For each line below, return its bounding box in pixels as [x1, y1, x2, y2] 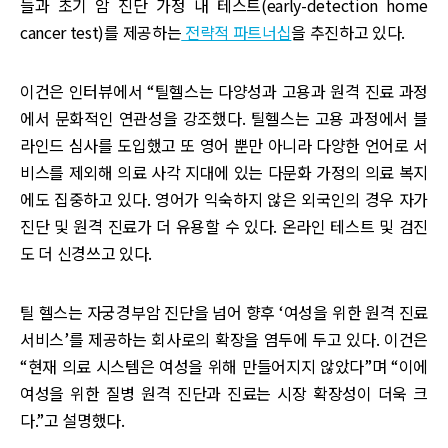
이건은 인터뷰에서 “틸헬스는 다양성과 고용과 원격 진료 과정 [20, 78, 428, 103]
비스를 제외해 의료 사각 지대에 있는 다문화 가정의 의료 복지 [20, 159, 428, 184]
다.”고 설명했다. [20, 407, 125, 432]
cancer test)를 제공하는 [20, 19, 182, 44]
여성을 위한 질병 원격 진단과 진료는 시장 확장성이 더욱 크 [20, 380, 428, 405]
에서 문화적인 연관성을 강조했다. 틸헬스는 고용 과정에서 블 [20, 105, 428, 130]
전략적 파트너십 [181, 19, 292, 44]
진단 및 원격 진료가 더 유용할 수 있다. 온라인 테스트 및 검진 [20, 213, 428, 238]
